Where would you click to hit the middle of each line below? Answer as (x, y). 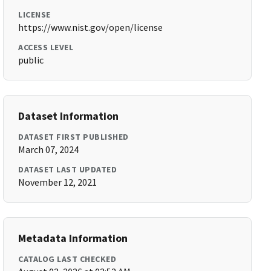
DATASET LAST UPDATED (68, 169)
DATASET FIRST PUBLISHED (73, 137)
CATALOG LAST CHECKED (67, 259)
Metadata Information (73, 238)
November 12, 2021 (58, 182)
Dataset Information (69, 116)
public (31, 60)
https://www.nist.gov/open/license (91, 27)
